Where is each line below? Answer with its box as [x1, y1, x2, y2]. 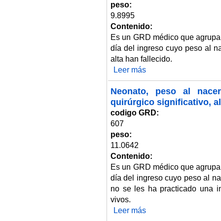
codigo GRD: [110, 108, 161, 117]
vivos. [110, 195, 131, 204]
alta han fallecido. [110, 54, 172, 63]
